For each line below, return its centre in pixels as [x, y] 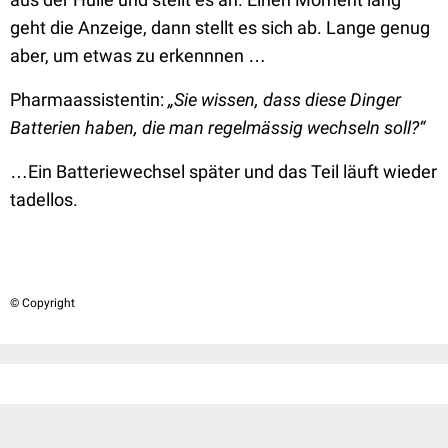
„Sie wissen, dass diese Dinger [284, 99]
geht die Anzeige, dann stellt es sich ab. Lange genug [220, 27]
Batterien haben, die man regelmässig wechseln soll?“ [217, 127]
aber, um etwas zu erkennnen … [138, 55]
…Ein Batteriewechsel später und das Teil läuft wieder [223, 171]
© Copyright [42, 303]
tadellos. [44, 199]
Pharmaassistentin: [89, 99]
